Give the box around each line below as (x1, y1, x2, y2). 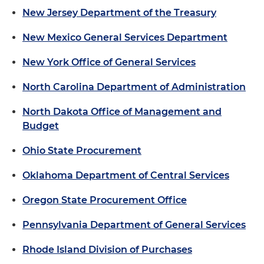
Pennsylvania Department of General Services (22, 219, 246, 230)
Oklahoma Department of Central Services (22, 169, 229, 181)
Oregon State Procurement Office (22, 194, 187, 206)
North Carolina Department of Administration (22, 81, 246, 93)
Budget (22, 120, 59, 131)
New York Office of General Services (22, 56, 196, 68)
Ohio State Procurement (22, 144, 141, 156)
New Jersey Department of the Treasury (22, 6, 216, 18)
